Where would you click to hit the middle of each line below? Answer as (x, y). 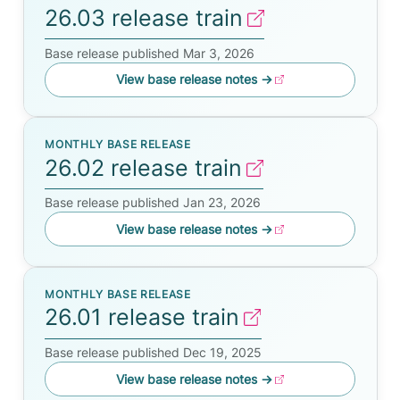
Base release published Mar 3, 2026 (150, 53)
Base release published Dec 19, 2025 (154, 353)
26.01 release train (142, 317)
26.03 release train (144, 17)
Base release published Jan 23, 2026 (153, 203)
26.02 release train (144, 167)
